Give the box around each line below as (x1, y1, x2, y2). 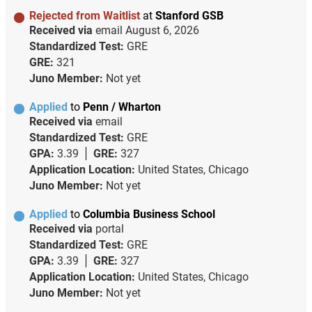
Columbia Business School (82, 207, 215, 221)
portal (95, 221, 124, 235)
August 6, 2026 (125, 23, 199, 37)
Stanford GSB (155, 8, 224, 22)
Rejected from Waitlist (29, 8, 143, 22)
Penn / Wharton (82, 100, 161, 114)
